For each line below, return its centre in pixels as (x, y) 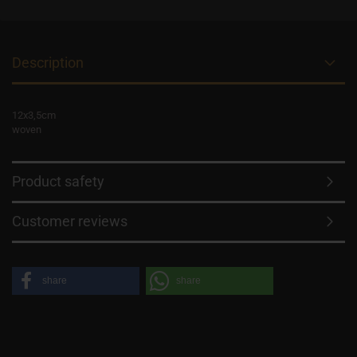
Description (48, 63)
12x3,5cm (34, 115)
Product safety (58, 181)
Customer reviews (70, 221)
